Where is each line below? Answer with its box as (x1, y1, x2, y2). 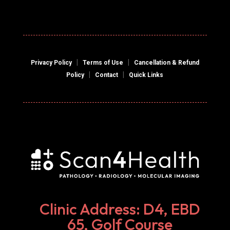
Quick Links (129, 71, 164, 79)
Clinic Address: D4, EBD (40, 199, 201, 219)
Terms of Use (82, 59, 123, 66)
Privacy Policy (30, 59, 72, 66)
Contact (95, 71, 119, 79)
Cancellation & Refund (133, 59, 199, 66)
